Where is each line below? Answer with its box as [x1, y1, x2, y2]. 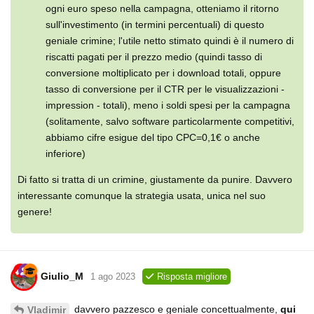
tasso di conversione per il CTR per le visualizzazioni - [46, 83, 285, 95]
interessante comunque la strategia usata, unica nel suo [18, 189, 266, 201]
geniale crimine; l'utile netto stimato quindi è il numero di [46, 34, 294, 46]
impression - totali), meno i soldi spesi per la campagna [46, 99, 290, 111]
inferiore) [46, 147, 86, 159]
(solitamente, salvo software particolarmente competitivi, [46, 115, 294, 127]
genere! [18, 205, 52, 217]
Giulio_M [41, 271, 83, 282]
